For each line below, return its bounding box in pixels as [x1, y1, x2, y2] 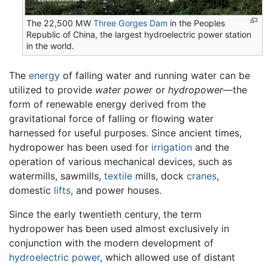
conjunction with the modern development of [9, 236, 214, 249]
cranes [187, 169, 217, 182]
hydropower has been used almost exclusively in [9, 222, 229, 234]
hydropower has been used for [9, 141, 151, 153]
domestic [9, 184, 54, 196]
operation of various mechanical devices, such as [9, 155, 232, 167]
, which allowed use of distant [100, 251, 235, 263]
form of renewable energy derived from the [9, 98, 206, 110]
